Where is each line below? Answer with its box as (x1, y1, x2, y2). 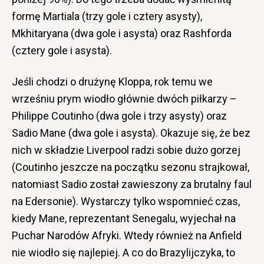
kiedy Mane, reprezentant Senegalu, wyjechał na (12, 212, 236, 225)
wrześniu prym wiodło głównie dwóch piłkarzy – (12, 93, 237, 105)
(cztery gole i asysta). (12, 44, 112, 57)
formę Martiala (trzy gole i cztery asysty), (12, 10, 202, 23)
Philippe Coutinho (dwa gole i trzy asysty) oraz (12, 110, 227, 123)
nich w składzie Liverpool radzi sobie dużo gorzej (12, 144, 240, 157)
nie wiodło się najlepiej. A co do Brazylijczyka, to (12, 246, 235, 259)
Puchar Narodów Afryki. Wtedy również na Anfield (12, 229, 242, 242)
